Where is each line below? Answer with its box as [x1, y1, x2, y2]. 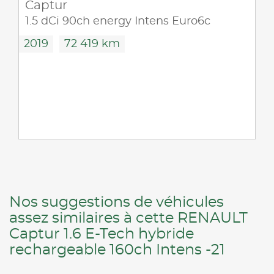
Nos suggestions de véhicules [9, 194, 224, 210]
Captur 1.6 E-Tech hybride [9, 226, 194, 242]
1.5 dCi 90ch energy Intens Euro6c [25, 15, 210, 27]
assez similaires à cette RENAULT [9, 210, 248, 226]
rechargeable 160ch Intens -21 [9, 242, 225, 257]
